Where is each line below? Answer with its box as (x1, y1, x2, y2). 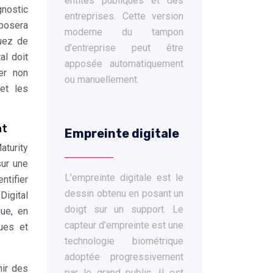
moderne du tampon (65, 26, 183, 38)
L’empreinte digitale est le (65, 172, 183, 183)
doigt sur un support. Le (65, 204, 183, 215)
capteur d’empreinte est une (65, 219, 183, 231)
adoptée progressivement (65, 251, 183, 263)
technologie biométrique (65, 235, 183, 247)
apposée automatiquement (65, 58, 183, 69)
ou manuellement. (65, 74, 139, 85)
